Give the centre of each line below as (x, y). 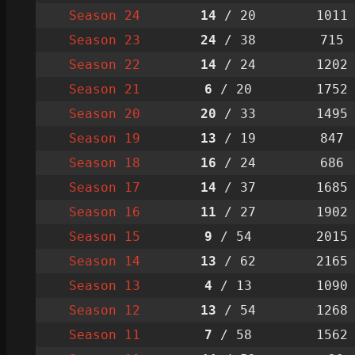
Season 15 (104, 236)
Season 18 (104, 162)
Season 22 (104, 64)
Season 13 (104, 285)
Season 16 (104, 212)
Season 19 (104, 138)
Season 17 (104, 187)
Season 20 (104, 113)
